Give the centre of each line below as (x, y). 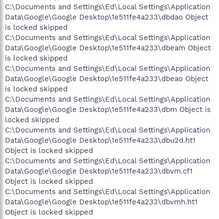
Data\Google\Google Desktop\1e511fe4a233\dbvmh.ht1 (101, 202)
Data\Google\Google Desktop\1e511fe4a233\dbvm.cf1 (99, 171)
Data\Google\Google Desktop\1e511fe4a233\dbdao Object (107, 17)
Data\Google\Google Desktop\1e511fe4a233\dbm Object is (108, 109)
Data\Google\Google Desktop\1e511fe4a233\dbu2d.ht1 (100, 140)
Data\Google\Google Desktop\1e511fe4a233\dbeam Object (108, 48)
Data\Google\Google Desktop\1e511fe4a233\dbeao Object (107, 78)
